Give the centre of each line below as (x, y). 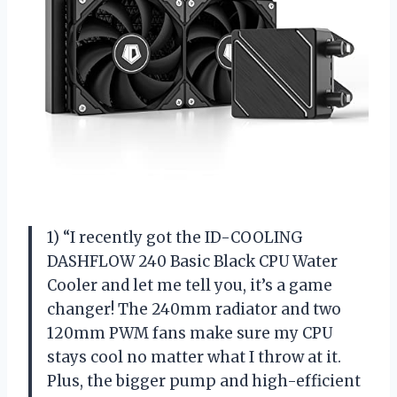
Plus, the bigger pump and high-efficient (204, 381)
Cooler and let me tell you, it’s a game (190, 285)
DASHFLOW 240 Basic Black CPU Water (192, 261)
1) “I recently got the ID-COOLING (175, 237)
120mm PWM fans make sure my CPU (190, 333)
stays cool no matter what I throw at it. (194, 357)
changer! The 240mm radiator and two (194, 309)
